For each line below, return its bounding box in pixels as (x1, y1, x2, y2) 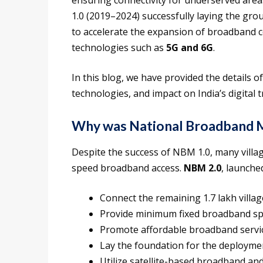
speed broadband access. (72, 161, 184, 175)
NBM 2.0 (184, 161, 221, 175)
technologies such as (72, 41, 166, 55)
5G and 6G (166, 41, 213, 55)
